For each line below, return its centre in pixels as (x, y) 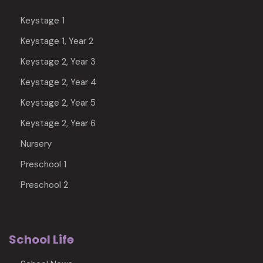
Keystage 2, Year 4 (58, 82)
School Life (41, 240)
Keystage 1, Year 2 (57, 41)
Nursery (36, 144)
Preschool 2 (44, 185)
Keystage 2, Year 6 (58, 123)
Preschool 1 (43, 164)
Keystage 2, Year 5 (58, 103)
